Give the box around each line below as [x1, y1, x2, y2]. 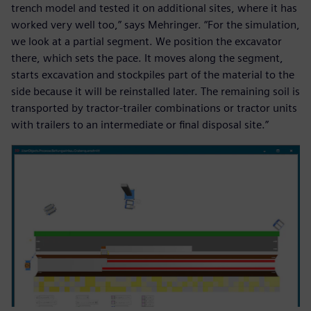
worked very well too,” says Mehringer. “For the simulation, [11, 18, 300, 32]
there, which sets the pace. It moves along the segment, [11, 51, 283, 65]
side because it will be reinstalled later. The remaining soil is [11, 85, 300, 99]
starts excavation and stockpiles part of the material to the [11, 68, 294, 82]
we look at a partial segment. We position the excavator [11, 35, 282, 49]
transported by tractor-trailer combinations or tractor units [11, 101, 297, 115]
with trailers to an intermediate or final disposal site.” [11, 118, 269, 132]
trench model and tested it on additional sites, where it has [11, 1, 297, 15]
